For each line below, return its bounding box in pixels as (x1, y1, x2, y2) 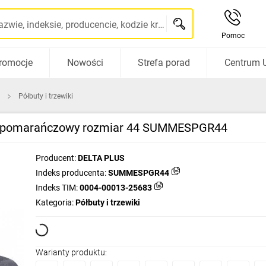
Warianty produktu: (36, 248, 107, 257)
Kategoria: (36, 198, 74, 207)
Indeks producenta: (36, 168, 106, 178)
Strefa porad (137, 57, 190, 68)
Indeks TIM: (36, 183, 78, 192)
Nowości (66, 57, 103, 68)
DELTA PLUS (78, 153, 125, 163)
